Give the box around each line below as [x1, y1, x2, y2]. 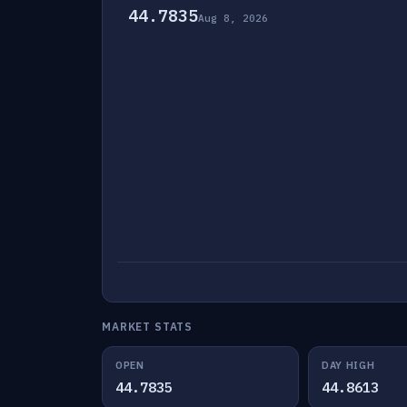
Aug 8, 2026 [198, 12, 268, 25]
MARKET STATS [102, 320, 194, 333]
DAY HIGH [321, 359, 375, 372]
